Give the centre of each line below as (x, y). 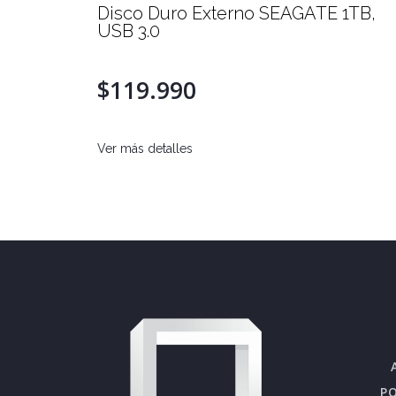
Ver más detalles (145, 148)
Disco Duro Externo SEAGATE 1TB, (236, 13)
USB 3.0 (129, 30)
